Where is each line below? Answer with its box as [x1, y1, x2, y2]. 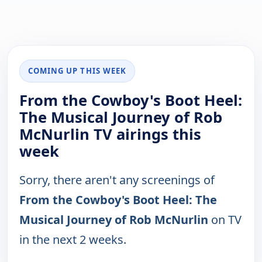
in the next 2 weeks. [19, 232, 126, 248]
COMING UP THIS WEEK [28, 65, 126, 77]
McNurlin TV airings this [19, 124, 201, 145]
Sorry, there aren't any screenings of [19, 172, 215, 188]
